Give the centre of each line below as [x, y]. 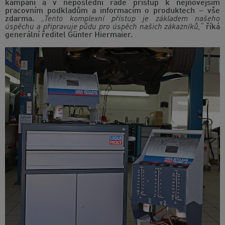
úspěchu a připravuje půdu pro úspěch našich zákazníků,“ [104, 27]
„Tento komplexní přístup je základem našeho [131, 19]
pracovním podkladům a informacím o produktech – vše [113, 11]
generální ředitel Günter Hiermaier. [69, 35]
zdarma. [23, 19]
